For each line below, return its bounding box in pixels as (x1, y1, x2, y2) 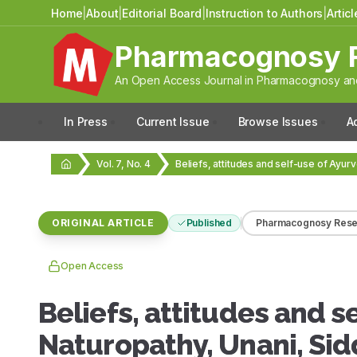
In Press (64, 115, 108, 128)
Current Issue (135, 115, 210, 128)
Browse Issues (237, 115, 318, 128)
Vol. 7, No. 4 (96, 158, 151, 170)
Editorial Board (122, 6, 202, 20)
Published (186, 217, 233, 229)
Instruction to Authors (205, 6, 324, 20)
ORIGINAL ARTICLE (52, 217, 155, 229)
